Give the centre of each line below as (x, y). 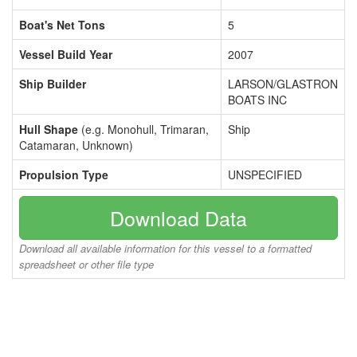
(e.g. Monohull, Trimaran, (143, 129)
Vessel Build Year (66, 54)
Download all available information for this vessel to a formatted (165, 248)
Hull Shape (49, 129)
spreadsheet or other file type (86, 264)
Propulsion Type (64, 175)
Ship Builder (53, 84)
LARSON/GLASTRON (283, 84)
